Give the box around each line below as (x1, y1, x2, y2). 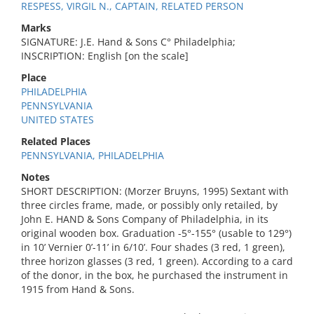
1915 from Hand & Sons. (21, 282, 135, 296)
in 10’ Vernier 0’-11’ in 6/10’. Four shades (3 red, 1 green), (21, 240, 285, 254)
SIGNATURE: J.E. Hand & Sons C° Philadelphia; (21, 35, 235, 48)
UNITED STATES (21, 113, 94, 126)
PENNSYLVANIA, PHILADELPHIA (21, 149, 164, 162)
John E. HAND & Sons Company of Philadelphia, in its (21, 212, 268, 226)
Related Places (21, 135, 90, 148)
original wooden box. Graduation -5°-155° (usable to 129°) (21, 226, 292, 240)
